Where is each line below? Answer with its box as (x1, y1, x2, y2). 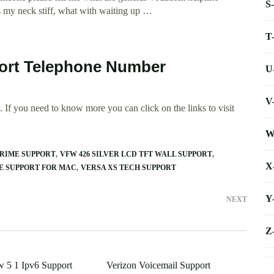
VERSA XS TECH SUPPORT (81, 163, 176, 172)
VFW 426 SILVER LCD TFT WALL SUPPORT (60, 150, 212, 159)
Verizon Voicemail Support (106, 260, 210, 271)
